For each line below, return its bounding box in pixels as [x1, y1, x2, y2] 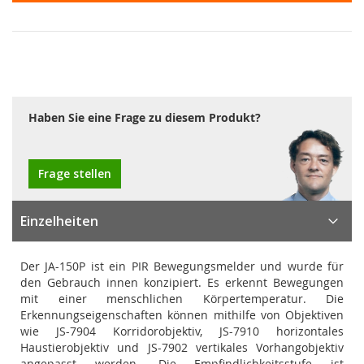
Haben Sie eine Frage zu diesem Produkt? [28, 110, 261, 125]
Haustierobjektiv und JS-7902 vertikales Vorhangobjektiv [20, 340, 344, 355]
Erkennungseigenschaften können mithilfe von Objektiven [20, 307, 344, 323]
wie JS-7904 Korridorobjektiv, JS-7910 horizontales [20, 323, 344, 339]
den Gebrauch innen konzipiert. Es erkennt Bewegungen [20, 275, 344, 290]
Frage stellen [38, 166, 111, 181]
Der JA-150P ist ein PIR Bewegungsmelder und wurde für [20, 258, 344, 274]
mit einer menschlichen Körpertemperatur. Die [20, 291, 344, 306]
